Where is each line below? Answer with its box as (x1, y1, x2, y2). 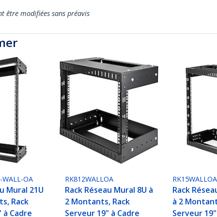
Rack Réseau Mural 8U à (65, 185, 154, 196)
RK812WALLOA (65, 174, 114, 184)
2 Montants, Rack (65, 196, 130, 207)
